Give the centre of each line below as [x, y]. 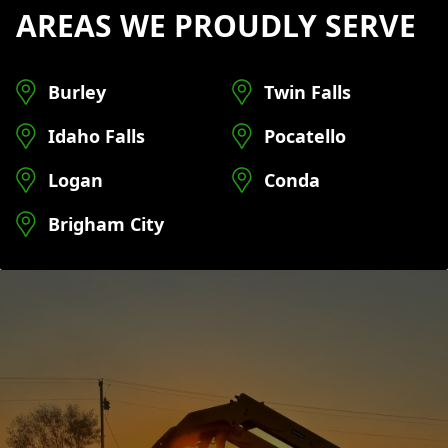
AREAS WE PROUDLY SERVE [216, 25]
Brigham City [106, 224]
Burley [77, 92]
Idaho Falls [96, 136]
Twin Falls [307, 92]
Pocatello [305, 136]
